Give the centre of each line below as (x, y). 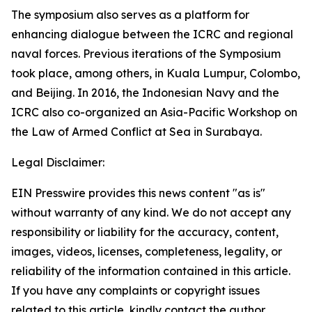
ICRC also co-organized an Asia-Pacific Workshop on (154, 112)
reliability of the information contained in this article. (151, 271)
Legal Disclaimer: (58, 162)
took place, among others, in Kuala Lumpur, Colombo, (156, 73)
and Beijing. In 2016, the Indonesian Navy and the (145, 93)
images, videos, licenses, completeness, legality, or (147, 251)
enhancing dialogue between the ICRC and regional (152, 34)
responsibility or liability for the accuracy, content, (145, 232)
